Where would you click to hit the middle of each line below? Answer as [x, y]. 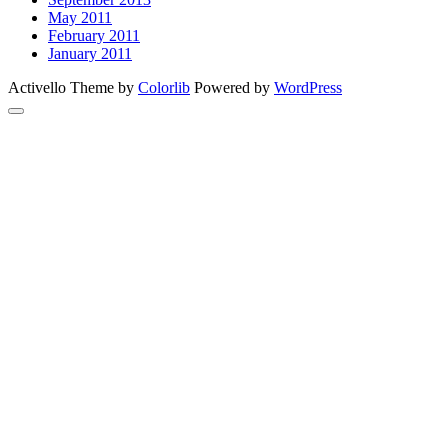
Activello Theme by [73, 88]
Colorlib [164, 88]
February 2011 [94, 36]
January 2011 [90, 54]
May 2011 [80, 18]
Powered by [232, 88]
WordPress [308, 88]
